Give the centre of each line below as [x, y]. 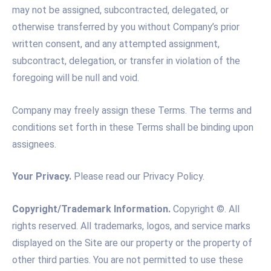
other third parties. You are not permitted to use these [128, 260]
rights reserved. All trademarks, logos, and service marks [131, 226]
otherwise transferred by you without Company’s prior [126, 27]
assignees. [34, 144]
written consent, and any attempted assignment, [116, 44]
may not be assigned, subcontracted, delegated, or [120, 10]
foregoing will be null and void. [76, 78]
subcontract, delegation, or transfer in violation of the [126, 61]
